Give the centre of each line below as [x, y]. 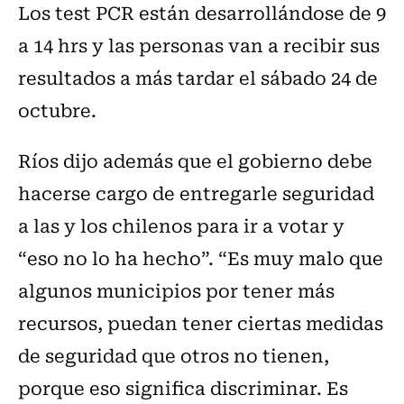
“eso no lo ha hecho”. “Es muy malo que [201, 257]
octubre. [57, 109]
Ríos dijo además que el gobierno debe [195, 160]
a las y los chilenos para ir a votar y [181, 225]
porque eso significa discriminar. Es [183, 387]
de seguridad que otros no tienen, [174, 354]
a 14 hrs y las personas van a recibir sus [199, 44]
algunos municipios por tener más [176, 289]
